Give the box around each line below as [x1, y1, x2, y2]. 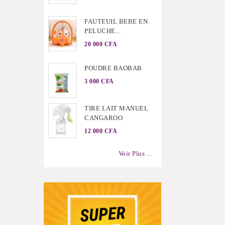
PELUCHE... [84, 27, 121, 35]
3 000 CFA [84, 78, 114, 85]
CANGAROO [84, 114, 123, 122]
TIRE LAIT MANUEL [84, 104, 148, 113]
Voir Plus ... [118, 150, 152, 157]
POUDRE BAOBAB [84, 64, 142, 72]
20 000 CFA [84, 40, 117, 48]
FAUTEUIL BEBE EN [84, 17, 148, 25]
